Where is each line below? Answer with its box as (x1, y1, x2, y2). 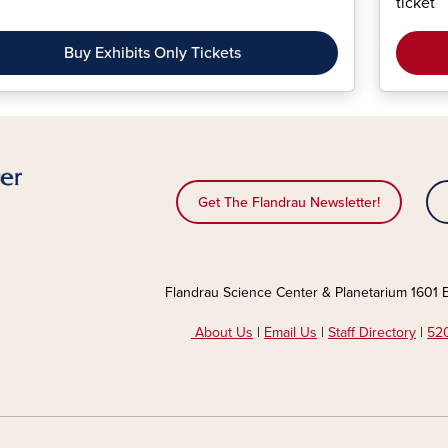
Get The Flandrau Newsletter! (198, 194, 380, 211)
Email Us (264, 324, 317, 341)
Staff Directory (328, 324, 416, 341)
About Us (191, 324, 253, 341)
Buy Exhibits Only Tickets (64, 42, 242, 63)
